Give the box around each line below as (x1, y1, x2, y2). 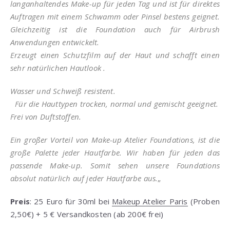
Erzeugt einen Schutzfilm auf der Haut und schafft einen (10, 49, 220, 60)
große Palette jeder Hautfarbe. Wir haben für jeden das (10, 147, 220, 158)
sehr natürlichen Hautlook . (10, 62, 106, 73)
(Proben (187, 196, 220, 206)
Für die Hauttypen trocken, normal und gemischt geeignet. (10, 98, 219, 109)
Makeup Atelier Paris (112, 196, 188, 206)
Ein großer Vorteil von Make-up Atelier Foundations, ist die (10, 134, 220, 145)
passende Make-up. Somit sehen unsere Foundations (10, 160, 220, 170)
